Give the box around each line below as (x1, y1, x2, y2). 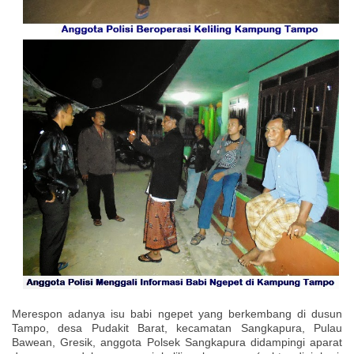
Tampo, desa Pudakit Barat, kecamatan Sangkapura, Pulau (12, 321, 342, 334)
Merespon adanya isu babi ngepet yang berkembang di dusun (12, 307, 342, 320)
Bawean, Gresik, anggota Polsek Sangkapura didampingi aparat (12, 335, 342, 348)
